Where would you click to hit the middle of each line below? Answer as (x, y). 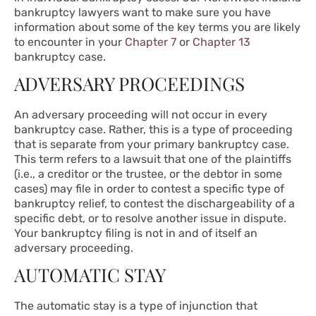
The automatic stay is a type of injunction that (136, 306)
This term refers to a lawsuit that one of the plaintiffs (153, 159)
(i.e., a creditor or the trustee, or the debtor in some (148, 174)
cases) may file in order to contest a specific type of (149, 189)
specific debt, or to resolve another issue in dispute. (150, 219)
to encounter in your (69, 42)
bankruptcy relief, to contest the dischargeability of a (154, 204)
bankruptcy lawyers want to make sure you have (142, 13)
